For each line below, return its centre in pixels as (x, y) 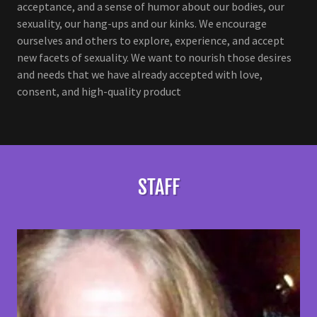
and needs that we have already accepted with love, (140, 75)
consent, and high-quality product (99, 92)
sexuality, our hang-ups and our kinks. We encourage (142, 24)
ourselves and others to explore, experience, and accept (151, 41)
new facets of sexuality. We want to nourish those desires (154, 58)
